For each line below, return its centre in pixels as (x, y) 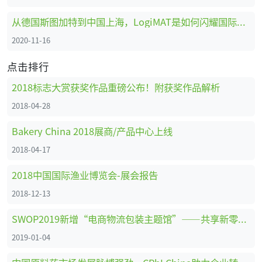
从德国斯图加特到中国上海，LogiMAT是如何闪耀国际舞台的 (241, 22)
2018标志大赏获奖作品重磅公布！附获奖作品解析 (116, 87)
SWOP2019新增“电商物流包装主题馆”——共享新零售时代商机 (242, 219)
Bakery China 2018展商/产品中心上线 (92, 131)
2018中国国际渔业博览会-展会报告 (85, 175)
